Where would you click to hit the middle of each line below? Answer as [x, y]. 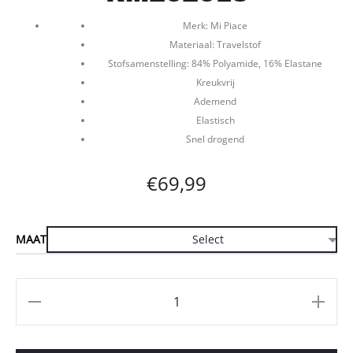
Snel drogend [215, 139]
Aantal [38, 294]
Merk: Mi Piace [215, 25]
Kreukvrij [215, 82]
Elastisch [215, 120]
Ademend [215, 101]
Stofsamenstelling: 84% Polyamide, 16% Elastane [215, 63]
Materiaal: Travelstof [215, 44]
